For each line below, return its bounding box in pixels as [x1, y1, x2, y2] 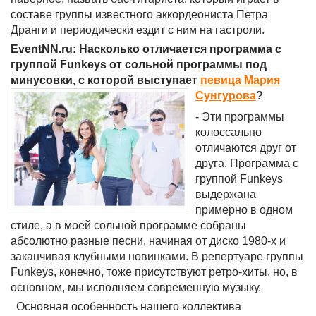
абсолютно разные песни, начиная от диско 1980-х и [11, 235, 286, 247]
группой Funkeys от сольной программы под [11, 59, 267, 71]
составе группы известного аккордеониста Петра [11, 8, 268, 20]
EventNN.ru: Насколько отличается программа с [11, 43, 281, 55]
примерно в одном [195, 204, 293, 216]
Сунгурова [195, 90, 256, 102]
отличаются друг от [195, 142, 296, 154]
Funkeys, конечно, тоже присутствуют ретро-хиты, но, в [11, 266, 298, 278]
